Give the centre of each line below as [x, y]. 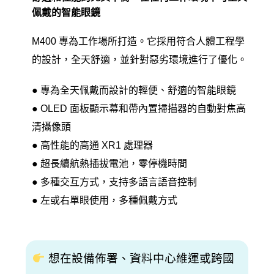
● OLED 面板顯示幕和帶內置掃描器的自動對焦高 [139, 108]
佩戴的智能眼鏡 [66, 12]
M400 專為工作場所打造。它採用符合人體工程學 [139, 41]
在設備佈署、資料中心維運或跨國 [147, 258]
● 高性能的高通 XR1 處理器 [93, 145]
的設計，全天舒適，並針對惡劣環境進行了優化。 [140, 59]
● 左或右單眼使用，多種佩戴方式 [105, 200]
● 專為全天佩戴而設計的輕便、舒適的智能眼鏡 [134, 90]
